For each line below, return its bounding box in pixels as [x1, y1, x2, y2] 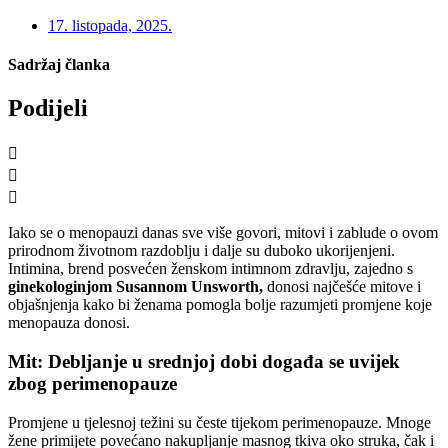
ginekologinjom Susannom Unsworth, [8, 278, 263, 296]
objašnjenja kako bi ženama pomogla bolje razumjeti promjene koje [8, 296, 432, 314]
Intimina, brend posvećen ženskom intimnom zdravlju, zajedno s [8, 260, 413, 278]
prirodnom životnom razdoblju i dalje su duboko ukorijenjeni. [8, 242, 395, 260]
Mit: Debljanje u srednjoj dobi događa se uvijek [8, 350, 400, 372]
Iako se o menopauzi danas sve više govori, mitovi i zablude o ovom [8, 224, 438, 242]
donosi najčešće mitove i [263, 278, 421, 296]
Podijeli [8, 95, 88, 122]
